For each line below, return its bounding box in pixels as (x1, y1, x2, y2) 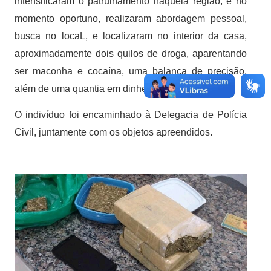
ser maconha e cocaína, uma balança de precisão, (15, 66, 247, 77)
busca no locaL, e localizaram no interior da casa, (15, 31, 247, 42)
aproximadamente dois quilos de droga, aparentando (15, 48, 247, 59)
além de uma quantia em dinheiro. (15, 83, 160, 94)
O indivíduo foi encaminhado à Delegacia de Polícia (15, 109, 247, 120)
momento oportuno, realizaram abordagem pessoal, (15, 13, 247, 24)
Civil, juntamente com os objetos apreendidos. (15, 127, 212, 138)
